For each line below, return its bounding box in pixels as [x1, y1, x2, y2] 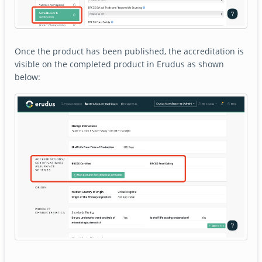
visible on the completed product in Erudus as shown [15, 58, 225, 70]
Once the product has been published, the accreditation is [15, 45, 244, 57]
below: [15, 71, 41, 82]
